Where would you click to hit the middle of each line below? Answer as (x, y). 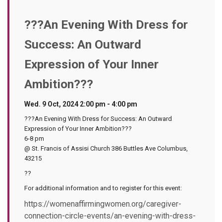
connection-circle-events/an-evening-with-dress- (110, 216)
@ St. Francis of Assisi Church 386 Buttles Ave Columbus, (106, 148)
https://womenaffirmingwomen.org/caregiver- (103, 204)
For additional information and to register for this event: (103, 188)
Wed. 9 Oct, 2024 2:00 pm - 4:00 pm (81, 104)
